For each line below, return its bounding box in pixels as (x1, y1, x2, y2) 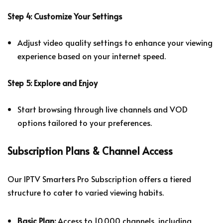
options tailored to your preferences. (17, 116, 152, 128)
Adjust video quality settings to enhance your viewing (17, 36, 213, 48)
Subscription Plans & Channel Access (7, 143, 173, 158)
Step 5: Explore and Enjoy (7, 77, 98, 88)
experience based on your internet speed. (17, 50, 166, 61)
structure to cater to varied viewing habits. (7, 186, 164, 198)
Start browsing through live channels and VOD (17, 103, 188, 114)
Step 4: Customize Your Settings (7, 10, 122, 21)
